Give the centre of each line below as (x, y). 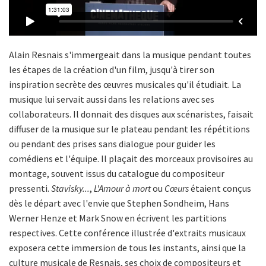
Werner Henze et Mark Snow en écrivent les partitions (118, 218)
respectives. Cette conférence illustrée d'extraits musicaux (127, 233)
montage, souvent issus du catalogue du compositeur (117, 174)
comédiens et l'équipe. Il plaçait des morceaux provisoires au (131, 159)
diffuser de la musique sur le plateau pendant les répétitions (129, 129)
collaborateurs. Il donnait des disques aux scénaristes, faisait (131, 114)
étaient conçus (220, 189)
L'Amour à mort (122, 189)
